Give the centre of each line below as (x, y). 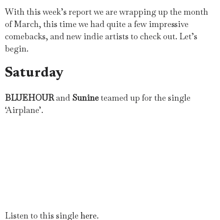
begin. (17, 48)
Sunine (86, 97)
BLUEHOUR (29, 97)
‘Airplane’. (24, 110)
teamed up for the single (146, 97)
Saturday (36, 73)
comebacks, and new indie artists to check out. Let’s (101, 36)
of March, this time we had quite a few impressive (97, 24)
